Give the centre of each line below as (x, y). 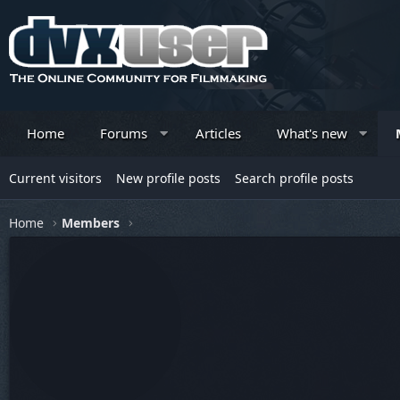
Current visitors (55, 178)
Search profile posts (294, 178)
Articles (218, 133)
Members (91, 223)
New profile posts (168, 178)
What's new (312, 133)
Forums (124, 133)
